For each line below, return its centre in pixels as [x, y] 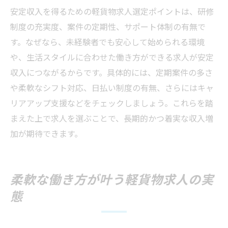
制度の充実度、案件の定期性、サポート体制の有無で [108, 26]
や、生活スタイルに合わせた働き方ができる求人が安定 [112, 57]
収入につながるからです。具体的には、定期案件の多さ [111, 72]
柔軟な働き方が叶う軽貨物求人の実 [112, 179]
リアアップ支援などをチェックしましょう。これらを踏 [112, 103]
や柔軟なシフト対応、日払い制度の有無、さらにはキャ [112, 87]
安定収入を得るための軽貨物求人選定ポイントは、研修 [112, 11]
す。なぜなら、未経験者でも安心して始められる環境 [107, 41]
